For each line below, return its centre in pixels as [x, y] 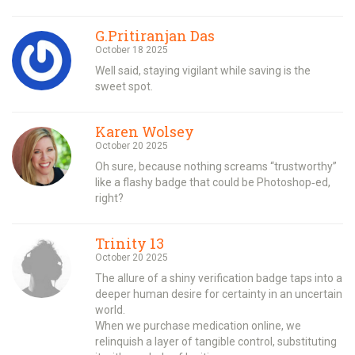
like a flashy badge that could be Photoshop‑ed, [213, 182]
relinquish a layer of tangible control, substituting [216, 341]
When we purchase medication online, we [198, 325]
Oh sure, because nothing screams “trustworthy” [216, 166]
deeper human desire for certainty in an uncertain [219, 294]
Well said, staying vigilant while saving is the [203, 70]
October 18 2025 [132, 50]
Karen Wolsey [145, 131]
